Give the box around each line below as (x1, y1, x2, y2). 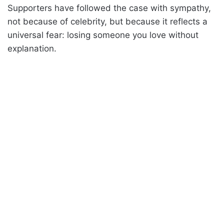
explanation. (7, 43, 56, 54)
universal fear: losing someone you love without (7, 30, 198, 40)
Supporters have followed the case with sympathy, (7, 3, 211, 13)
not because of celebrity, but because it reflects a (7, 16, 207, 27)
